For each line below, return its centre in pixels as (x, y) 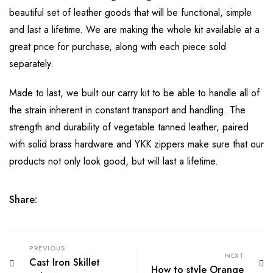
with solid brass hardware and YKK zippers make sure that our (136, 144)
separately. (31, 64)
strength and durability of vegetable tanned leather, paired (129, 127)
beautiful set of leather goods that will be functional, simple (130, 13)
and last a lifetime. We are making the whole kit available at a (134, 30)
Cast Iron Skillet (65, 263)
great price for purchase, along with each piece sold (118, 47)
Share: (23, 200)
